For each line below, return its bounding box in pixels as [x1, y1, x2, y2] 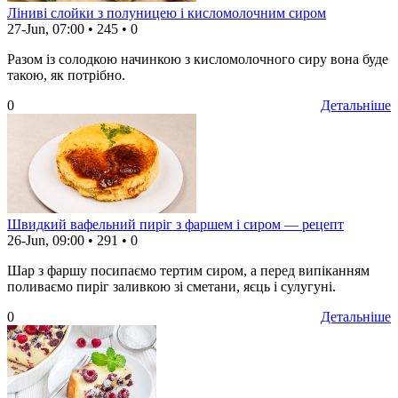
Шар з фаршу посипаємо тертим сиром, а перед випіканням [7, 263, 370, 279]
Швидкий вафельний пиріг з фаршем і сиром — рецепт [7, 217, 344, 233]
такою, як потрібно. [7, 68, 125, 84]
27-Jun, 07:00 [7, 21, 84, 37]
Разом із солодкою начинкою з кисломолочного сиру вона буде [7, 52, 388, 68]
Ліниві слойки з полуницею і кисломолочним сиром [7, 5, 326, 21]
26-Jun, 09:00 [7, 233, 84, 249]
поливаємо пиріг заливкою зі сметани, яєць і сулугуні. [7, 279, 336, 295]
